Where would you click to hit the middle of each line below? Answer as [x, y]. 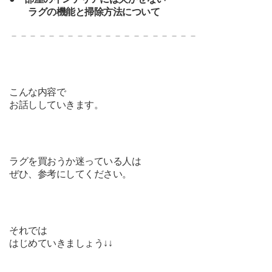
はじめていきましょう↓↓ [61, 243]
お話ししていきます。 [56, 104]
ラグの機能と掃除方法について [85, 12]
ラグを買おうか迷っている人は [75, 161]
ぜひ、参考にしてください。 [70, 174]
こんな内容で [38, 92]
